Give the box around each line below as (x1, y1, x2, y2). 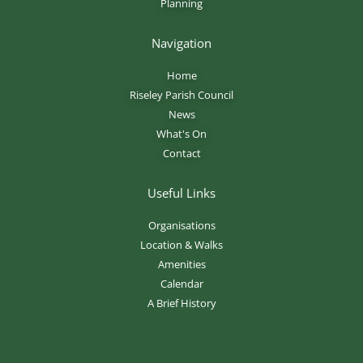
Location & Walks (140, 237, 223, 252)
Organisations (147, 217, 216, 233)
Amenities (157, 256, 206, 271)
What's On (156, 126, 207, 141)
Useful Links (147, 184, 216, 201)
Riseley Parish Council (130, 87, 233, 102)
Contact (162, 145, 201, 160)
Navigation (152, 34, 211, 51)
